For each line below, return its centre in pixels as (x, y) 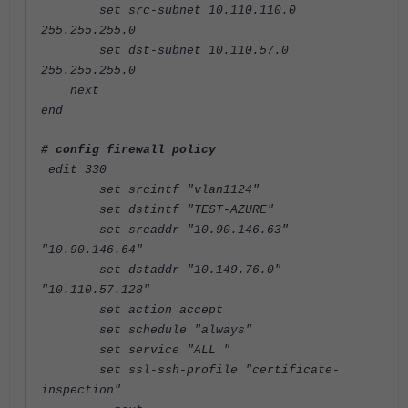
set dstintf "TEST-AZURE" (158, 209)
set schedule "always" (147, 330)
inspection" (81, 390)
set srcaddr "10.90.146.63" (165, 229)
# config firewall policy (128, 149)
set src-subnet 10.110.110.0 (168, 10)
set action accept (132, 310)
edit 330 (74, 169)
